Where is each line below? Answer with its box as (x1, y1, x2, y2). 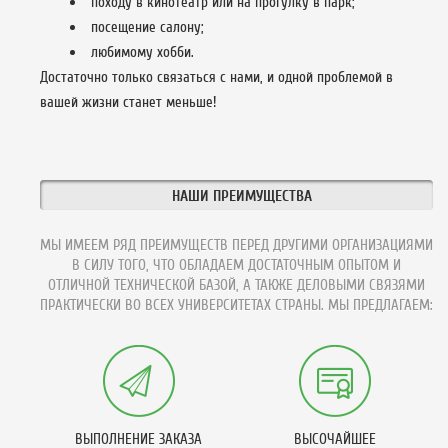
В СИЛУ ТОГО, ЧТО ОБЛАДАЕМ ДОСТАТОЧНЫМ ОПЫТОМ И (72, 256, 401, 274)
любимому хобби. (91, 43, 194, 61)
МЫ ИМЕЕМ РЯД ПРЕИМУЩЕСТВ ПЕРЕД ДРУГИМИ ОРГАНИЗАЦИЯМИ (40, 236, 433, 254)
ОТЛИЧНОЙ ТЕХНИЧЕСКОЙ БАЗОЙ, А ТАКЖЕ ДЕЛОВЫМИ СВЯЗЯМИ (48, 276, 425, 294)
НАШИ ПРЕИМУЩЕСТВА (171, 187, 312, 205)
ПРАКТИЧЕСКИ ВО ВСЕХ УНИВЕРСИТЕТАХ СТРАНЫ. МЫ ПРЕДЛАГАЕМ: (40, 296, 433, 314)
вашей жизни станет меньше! (40, 93, 216, 111)
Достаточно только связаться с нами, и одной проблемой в (40, 68, 393, 86)
